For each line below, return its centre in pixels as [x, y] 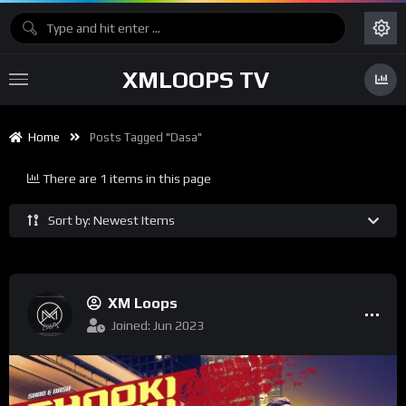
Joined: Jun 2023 [158, 325]
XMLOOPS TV [196, 80]
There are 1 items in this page [127, 179]
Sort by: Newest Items [111, 220]
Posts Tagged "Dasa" [146, 137]
